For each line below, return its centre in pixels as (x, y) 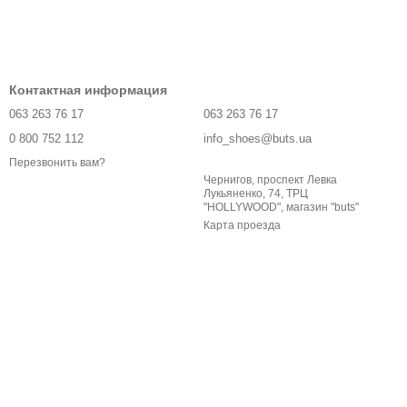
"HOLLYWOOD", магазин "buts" (281, 207)
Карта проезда (242, 225)
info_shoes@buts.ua (258, 139)
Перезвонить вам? (57, 163)
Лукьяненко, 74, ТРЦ (256, 194)
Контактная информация (88, 90)
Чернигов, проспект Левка (270, 180)
